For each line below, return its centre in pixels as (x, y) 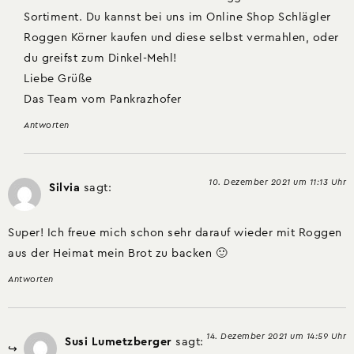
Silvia (64, 188)
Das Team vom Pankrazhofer (103, 99)
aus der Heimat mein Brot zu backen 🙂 (117, 253)
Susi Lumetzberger (119, 342)
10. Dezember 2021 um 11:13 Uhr (277, 183)
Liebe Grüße (58, 78)
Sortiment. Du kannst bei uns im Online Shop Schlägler (177, 17)
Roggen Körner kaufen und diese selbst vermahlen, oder (181, 37)
